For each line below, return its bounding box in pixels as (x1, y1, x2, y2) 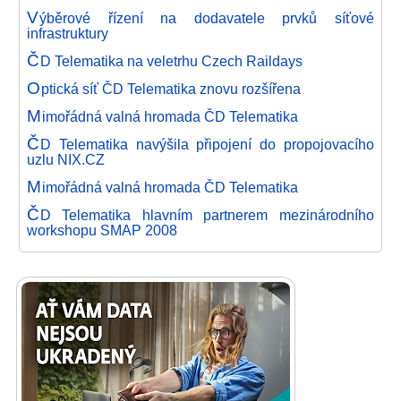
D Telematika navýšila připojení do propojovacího (39, 136, 374, 152)
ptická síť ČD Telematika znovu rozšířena (40, 81, 301, 97)
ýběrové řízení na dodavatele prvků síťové (38, 10, 374, 26)
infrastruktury (27, 25, 108, 41)
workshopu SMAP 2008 (27, 222, 177, 238)
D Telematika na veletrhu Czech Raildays (39, 53, 303, 69)
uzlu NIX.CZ (27, 151, 105, 167)
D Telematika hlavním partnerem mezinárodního (39, 207, 374, 223)
